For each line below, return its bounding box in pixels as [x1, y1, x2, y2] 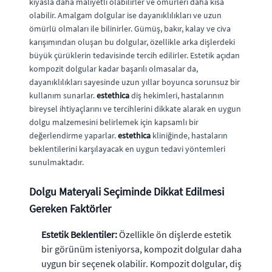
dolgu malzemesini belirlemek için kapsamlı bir [29, 116, 199, 127]
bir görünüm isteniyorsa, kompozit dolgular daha [41, 242, 242, 255]
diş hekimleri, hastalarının [129, 89, 224, 101]
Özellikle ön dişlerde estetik [117, 228, 231, 240]
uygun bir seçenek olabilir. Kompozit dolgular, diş [41, 257, 242, 270]
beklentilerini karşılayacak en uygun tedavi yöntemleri [29, 143, 225, 154]
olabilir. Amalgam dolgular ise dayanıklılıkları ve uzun [29, 9, 222, 21]
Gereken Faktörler [29, 201, 111, 216]
